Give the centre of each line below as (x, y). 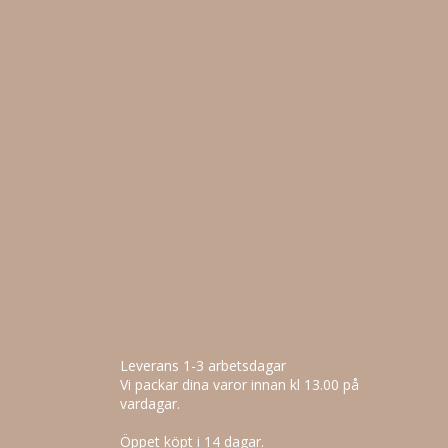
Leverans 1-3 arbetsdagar (204, 365)
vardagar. (149, 403)
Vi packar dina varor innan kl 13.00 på (239, 384)
